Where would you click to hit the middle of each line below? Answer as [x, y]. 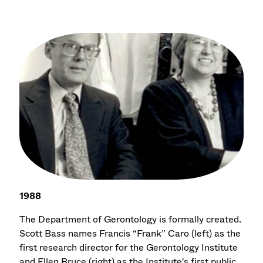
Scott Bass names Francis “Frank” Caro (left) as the [130, 233]
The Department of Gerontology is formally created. [131, 219]
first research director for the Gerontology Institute [129, 247]
